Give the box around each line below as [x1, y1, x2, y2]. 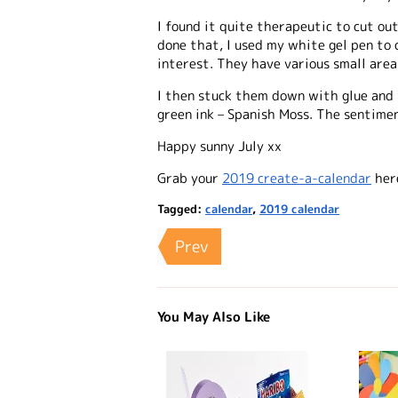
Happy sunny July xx [157, 136, 282, 155]
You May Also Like [157, 306, 270, 326]
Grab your [157, 168, 222, 187]
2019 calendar [259, 200, 339, 217]
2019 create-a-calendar [222, 168, 371, 187]
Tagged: [157, 200, 205, 217]
